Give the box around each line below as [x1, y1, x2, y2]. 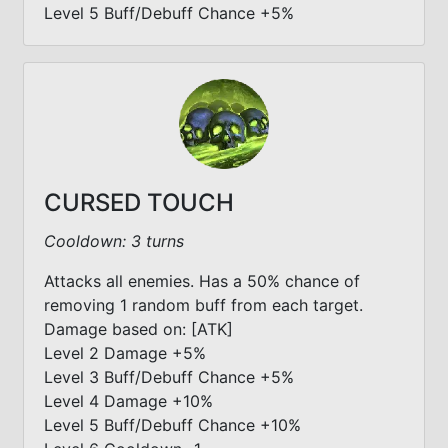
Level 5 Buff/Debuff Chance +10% [44, 414, 301, 435]
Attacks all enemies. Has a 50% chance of [44, 270, 360, 291]
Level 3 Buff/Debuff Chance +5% [44, 366, 294, 387]
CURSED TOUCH [44, 187, 234, 217]
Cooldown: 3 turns [44, 230, 184, 251]
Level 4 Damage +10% [44, 390, 213, 411]
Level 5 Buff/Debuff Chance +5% [44, 2, 294, 23]
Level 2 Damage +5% [44, 342, 206, 363]
